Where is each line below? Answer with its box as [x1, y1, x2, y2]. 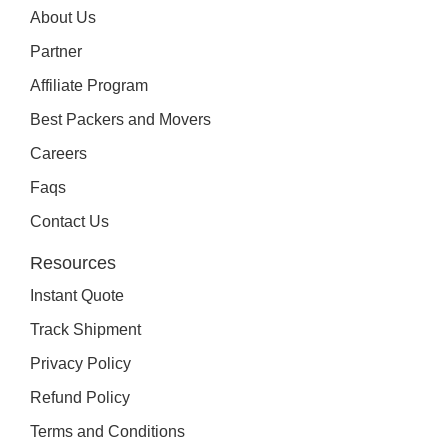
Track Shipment [30, 320, 141, 338]
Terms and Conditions [30, 422, 185, 440]
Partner [30, 42, 82, 60]
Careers [30, 144, 87, 162]
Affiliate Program [30, 76, 148, 94]
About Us [30, 8, 96, 26]
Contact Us [30, 212, 109, 230]
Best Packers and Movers [30, 110, 211, 128]
